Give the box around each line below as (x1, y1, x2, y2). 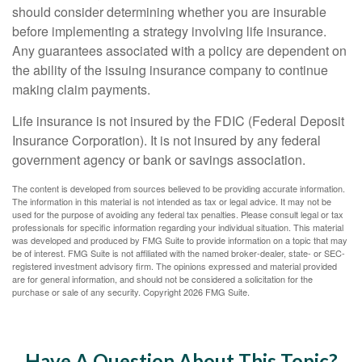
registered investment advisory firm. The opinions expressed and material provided (12, 259, 337, 273)
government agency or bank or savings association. (12, 150, 305, 170)
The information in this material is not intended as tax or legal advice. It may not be (12, 195, 331, 208)
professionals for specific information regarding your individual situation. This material (12, 221, 343, 234)
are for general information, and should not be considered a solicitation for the (12, 272, 313, 286)
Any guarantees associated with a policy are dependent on (12, 41, 347, 61)
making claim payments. (12, 80, 150, 99)
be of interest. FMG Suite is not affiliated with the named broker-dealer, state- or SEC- (12, 246, 345, 260)
